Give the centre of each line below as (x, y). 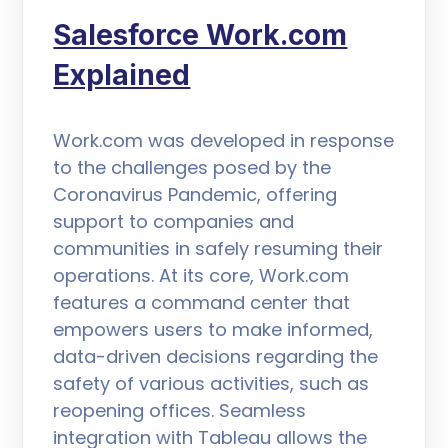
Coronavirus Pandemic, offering (195, 194)
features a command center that (202, 302)
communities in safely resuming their (218, 248)
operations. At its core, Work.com (201, 275)
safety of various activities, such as (211, 383)
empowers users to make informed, (213, 329)
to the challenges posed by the (192, 167)
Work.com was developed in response (224, 140)
